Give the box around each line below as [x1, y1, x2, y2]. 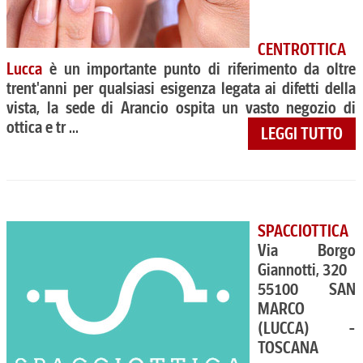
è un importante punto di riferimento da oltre [42, 59, 357, 79]
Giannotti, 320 [258, 260, 347, 280]
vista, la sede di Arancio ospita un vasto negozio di [6, 98, 357, 117]
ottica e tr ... [6, 117, 79, 137]
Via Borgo [258, 241, 357, 260]
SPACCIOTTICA [258, 221, 348, 241]
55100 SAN [258, 280, 357, 299]
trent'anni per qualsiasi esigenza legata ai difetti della [6, 79, 357, 98]
